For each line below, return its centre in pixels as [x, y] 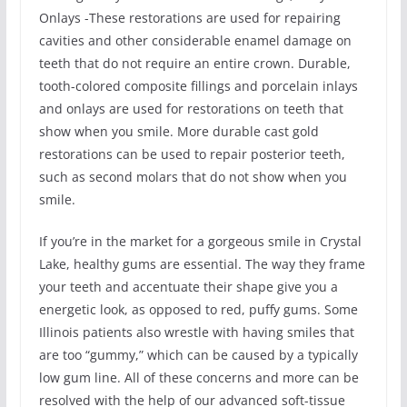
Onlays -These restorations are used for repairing [189, 17]
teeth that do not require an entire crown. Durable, [194, 63]
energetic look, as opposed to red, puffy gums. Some [198, 309]
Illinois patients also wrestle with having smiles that [196, 332]
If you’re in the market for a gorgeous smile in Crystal [200, 241]
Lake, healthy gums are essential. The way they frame [202, 263]
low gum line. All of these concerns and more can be [199, 377]
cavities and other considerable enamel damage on [195, 40]
